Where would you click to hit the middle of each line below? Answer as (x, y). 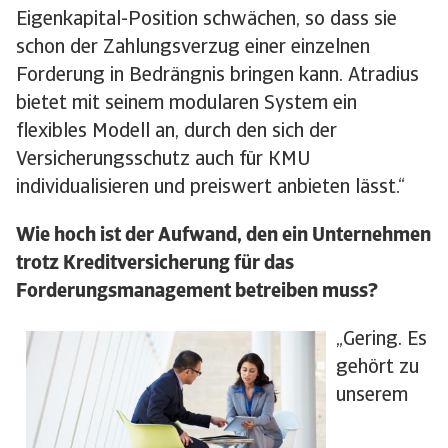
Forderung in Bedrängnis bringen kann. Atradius (217, 76)
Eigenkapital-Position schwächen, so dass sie (206, 20)
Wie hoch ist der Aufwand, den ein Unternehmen (223, 236)
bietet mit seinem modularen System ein (186, 104)
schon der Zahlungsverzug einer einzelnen (193, 48)
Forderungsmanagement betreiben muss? (197, 292)
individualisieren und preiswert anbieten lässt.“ (210, 188)
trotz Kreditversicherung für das (155, 264)
